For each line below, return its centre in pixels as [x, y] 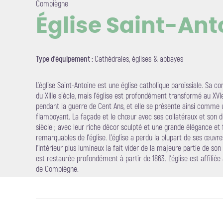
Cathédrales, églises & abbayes [139, 59]
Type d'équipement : [65, 59]
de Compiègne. [57, 169]
